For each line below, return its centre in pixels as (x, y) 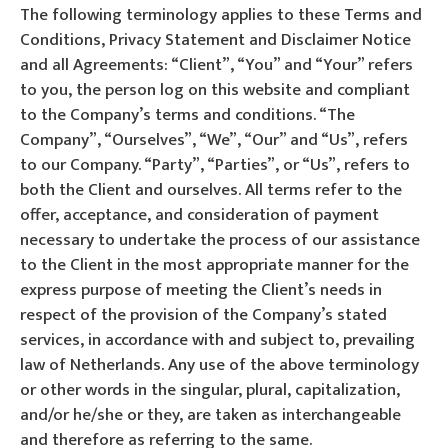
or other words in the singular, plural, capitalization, (210, 389)
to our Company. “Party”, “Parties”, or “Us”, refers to (215, 164)
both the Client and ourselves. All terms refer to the (211, 189)
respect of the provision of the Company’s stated (203, 314)
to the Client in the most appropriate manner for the (214, 264)
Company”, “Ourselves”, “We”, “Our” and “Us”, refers (214, 139)
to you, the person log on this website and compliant (215, 89)
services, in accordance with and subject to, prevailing (217, 339)
